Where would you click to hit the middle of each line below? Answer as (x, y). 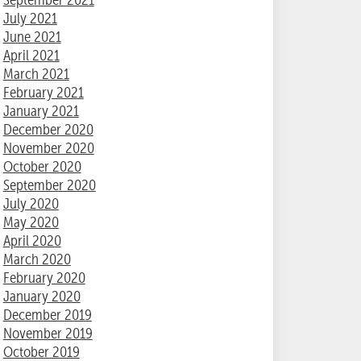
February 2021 (43, 93)
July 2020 (31, 204)
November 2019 (48, 334)
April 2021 (31, 56)
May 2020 (31, 222)
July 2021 (30, 19)
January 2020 (41, 297)
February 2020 (44, 278)
